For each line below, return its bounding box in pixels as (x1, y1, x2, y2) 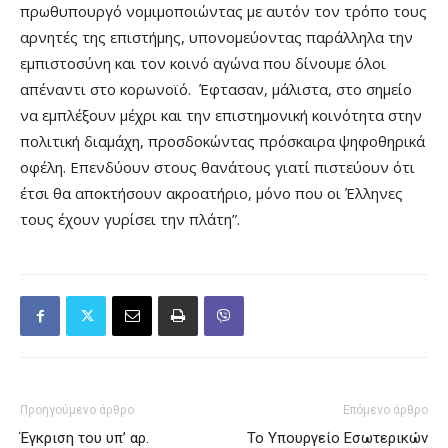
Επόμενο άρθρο (343, 403, 428, 418)
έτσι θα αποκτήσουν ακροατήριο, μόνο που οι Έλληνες (20, 183, 403, 204)
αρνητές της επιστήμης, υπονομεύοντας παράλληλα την (20, 27, 413, 48)
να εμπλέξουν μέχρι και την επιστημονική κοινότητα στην (20, 105, 422, 126)
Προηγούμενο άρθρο (20, 403, 134, 418)
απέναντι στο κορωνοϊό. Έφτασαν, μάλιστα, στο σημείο (20, 79, 412, 100)
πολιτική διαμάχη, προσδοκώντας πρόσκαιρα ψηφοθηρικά (20, 131, 425, 152)
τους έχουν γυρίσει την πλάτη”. (20, 209, 240, 230)
